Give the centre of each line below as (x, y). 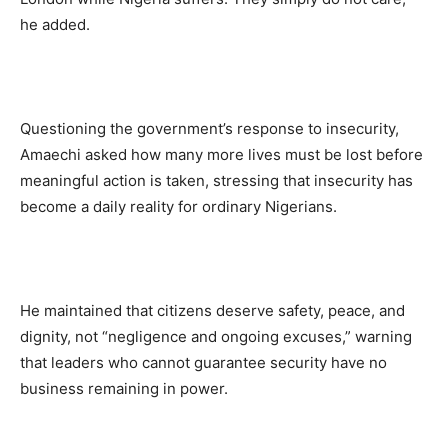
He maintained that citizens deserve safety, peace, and (212, 310)
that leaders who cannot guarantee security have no (203, 362)
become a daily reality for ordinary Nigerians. (178, 206)
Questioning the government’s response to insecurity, (209, 128)
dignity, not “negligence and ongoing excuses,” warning (216, 336)
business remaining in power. (124, 388)
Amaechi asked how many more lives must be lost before (221, 154)
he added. (55, 24)
